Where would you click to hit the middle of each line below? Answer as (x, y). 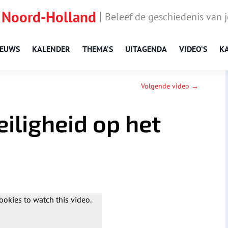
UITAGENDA (146, 49)
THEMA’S (98, 49)
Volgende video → (170, 86)
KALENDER (51, 49)
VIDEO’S (193, 49)
